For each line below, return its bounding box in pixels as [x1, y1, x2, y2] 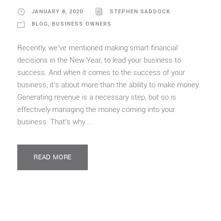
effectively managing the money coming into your [17, 105, 175, 114]
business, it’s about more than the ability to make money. [17, 80, 200, 89]
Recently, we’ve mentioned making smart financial [17, 43, 178, 52]
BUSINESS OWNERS [52, 21, 111, 27]
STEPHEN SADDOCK [110, 8, 170, 15]
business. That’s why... [17, 117, 91, 126]
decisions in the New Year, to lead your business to [17, 56, 181, 65]
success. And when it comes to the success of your [17, 68, 185, 77]
